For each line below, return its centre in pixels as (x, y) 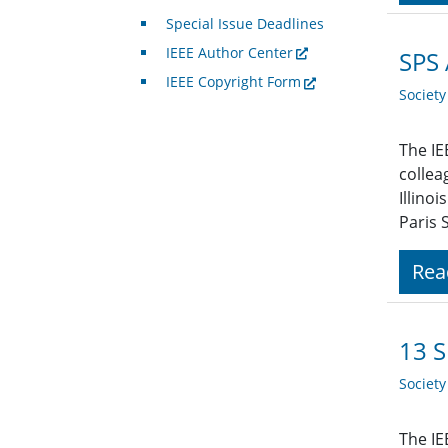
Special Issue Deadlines (244, 24)
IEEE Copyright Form (233, 82)
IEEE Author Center (229, 53)
